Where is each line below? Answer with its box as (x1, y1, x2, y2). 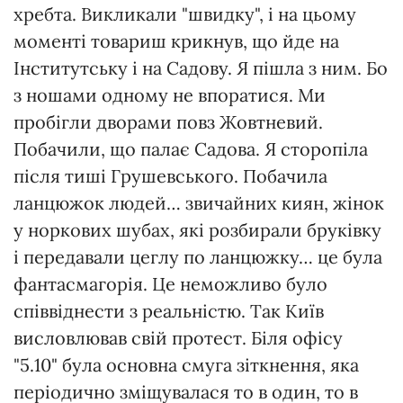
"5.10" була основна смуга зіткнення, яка (13, 354, 359, 377)
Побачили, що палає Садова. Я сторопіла (13, 138, 368, 161)
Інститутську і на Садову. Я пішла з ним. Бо (13, 57, 388, 80)
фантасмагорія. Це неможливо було (13, 273, 327, 296)
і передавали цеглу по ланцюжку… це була (13, 246, 382, 269)
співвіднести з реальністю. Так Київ (13, 300, 324, 323)
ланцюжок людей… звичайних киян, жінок (13, 192, 384, 215)
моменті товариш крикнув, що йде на (13, 30, 339, 53)
